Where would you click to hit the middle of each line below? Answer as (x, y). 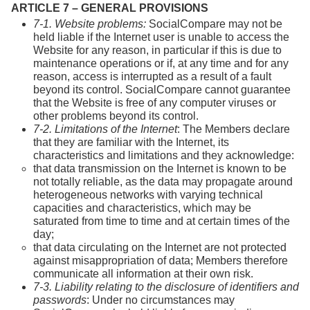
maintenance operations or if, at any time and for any (161, 63)
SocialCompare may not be (216, 24)
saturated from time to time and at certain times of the (162, 221)
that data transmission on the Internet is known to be (160, 168)
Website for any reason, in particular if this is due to (157, 50)
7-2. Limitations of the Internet (105, 129)
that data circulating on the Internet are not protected (160, 247)
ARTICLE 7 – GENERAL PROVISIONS (110, 8)
